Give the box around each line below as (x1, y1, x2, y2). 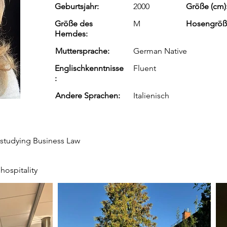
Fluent (133, 63, 156, 73)
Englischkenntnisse (55, 63, 124, 73)
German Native (133, 46, 187, 56)
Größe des (55, 19, 93, 28)
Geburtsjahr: (55, 2, 99, 11)
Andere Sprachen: (55, 91, 120, 100)
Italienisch (133, 91, 169, 100)
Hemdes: (55, 29, 88, 39)
